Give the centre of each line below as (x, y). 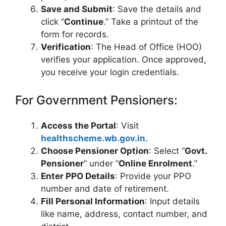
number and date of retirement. (105, 189)
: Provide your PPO (153, 176)
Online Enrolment (155, 164)
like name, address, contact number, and (124, 214)
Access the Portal (78, 126)
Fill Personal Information (93, 202)
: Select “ (167, 151)
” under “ (101, 164)
